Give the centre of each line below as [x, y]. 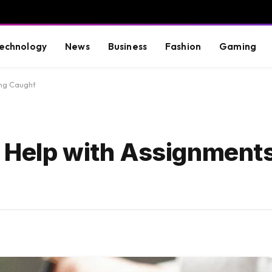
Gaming [238, 46]
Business [127, 46]
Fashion [183, 46]
